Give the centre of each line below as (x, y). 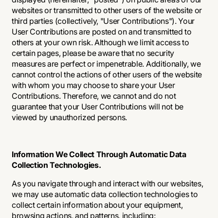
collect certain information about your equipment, (97, 205)
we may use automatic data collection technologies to (105, 194)
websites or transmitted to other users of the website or (107, 10)
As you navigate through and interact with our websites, (108, 183)
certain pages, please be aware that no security (93, 53)
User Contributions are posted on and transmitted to (102, 32)
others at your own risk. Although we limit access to (100, 42)
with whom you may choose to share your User (93, 85)
